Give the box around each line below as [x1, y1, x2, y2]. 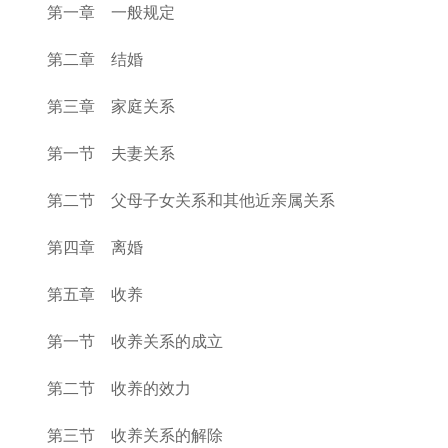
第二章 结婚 [47, 51, 143, 68]
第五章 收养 [47, 286, 143, 303]
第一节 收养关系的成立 [47, 333, 223, 350]
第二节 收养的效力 [47, 380, 191, 397]
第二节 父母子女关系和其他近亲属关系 [47, 192, 335, 209]
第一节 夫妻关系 [47, 145, 175, 162]
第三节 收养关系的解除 [47, 427, 223, 444]
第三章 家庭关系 [47, 98, 175, 115]
